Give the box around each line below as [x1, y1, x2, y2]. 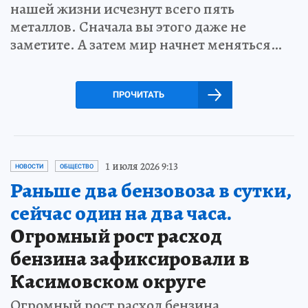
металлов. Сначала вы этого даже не [10, 16, 246, 37]
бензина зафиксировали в [10, 244, 250, 272]
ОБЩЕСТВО [60, 162, 93, 170]
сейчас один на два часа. [10, 199, 231, 227]
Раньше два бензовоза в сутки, [10, 176, 291, 204]
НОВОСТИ [15, 162, 43, 170]
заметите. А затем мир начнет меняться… [10, 34, 282, 55]
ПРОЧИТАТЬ [112, 89, 164, 100]
